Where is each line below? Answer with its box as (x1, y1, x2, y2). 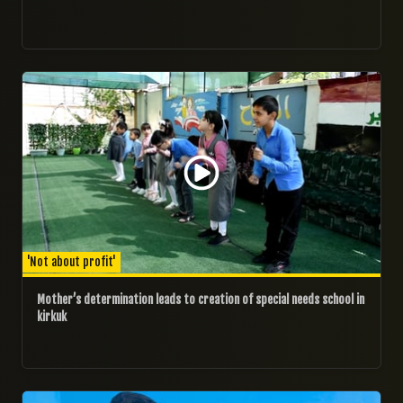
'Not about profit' (27, 254, 116, 269)
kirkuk (37, 309, 67, 324)
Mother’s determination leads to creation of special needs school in (37, 291, 364, 307)
